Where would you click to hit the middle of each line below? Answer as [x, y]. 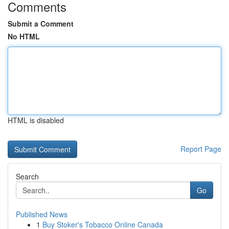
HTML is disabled [36, 120]
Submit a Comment [41, 24]
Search [27, 176]
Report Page [201, 149]
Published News [42, 214]
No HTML [24, 36]
